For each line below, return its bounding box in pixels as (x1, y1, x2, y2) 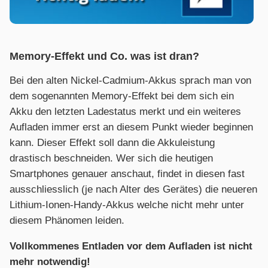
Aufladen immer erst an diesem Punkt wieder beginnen (10, 121, 253, 133)
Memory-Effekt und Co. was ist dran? (10, 50, 199, 63)
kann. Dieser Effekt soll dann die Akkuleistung (10, 137, 215, 149)
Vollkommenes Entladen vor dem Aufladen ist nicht (10, 240, 252, 252)
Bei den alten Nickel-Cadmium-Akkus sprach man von (10, 75, 251, 87)
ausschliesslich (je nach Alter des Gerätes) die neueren (10, 184, 257, 196)
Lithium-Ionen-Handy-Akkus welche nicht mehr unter (10, 199, 244, 211)
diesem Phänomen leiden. (10, 215, 124, 227)
